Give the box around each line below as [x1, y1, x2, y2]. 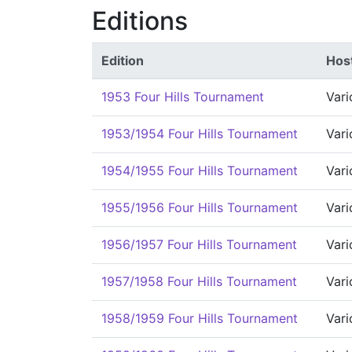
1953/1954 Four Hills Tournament [101, 126, 298, 141]
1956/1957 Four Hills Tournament [101, 236, 297, 252]
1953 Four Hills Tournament [101, 89, 264, 104]
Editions [92, 5, 188, 36]
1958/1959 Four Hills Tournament [101, 310, 298, 326]
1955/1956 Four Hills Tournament [101, 200, 298, 215]
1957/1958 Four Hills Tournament [101, 273, 297, 289]
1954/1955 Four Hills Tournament [101, 163, 298, 178]
